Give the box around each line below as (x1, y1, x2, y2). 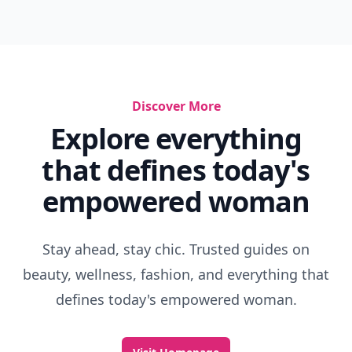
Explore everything (49, 119, 302, 158)
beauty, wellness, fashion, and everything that (23, 265, 329, 284)
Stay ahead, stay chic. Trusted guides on (42, 240, 310, 258)
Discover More (131, 97, 221, 115)
